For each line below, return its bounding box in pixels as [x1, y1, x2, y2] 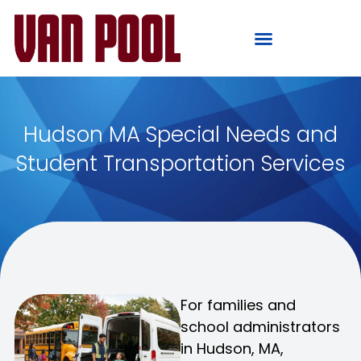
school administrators [180, 317, 340, 337]
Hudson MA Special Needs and [23, 120, 338, 149]
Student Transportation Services [15, 149, 346, 178]
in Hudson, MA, [180, 338, 284, 359]
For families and [180, 295, 296, 315]
